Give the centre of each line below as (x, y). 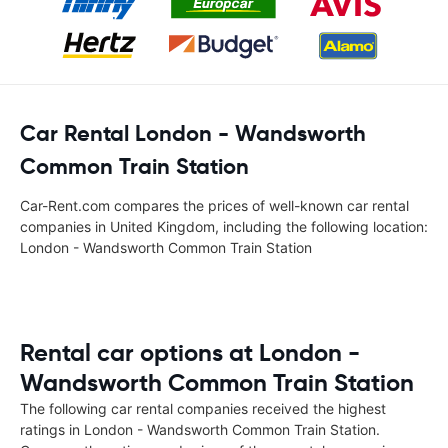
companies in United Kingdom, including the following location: (224, 226)
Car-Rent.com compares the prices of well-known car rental (214, 205)
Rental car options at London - (190, 353)
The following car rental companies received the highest (203, 408)
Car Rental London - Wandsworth (193, 133)
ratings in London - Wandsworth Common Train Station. (200, 429)
